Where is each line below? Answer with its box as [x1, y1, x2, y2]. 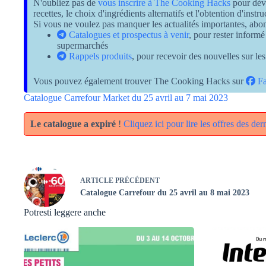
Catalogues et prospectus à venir [66, 29, 189, 40]
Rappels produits [66, 50, 132, 61]
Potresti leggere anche [24, 207, 106, 217]
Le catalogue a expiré [30, 118, 116, 129]
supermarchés [57, 40, 108, 50]
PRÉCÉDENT [113, 176, 160, 185]
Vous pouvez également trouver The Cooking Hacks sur [33, 75, 246, 86]
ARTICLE [80, 176, 113, 185]
